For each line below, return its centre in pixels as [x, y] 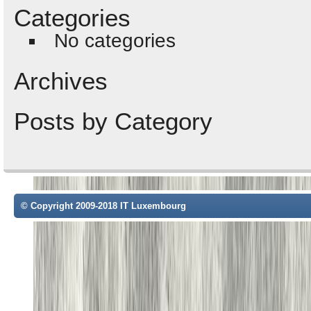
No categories [115, 41]
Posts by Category [113, 121]
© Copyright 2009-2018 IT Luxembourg [103, 206]
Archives [61, 81]
